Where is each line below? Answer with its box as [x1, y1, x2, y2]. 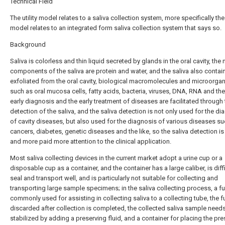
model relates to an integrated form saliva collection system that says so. [10, 24, 221, 32]
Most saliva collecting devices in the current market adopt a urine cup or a [10, 154, 222, 162]
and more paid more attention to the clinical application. [10, 138, 171, 145]
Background [10, 41, 46, 48]
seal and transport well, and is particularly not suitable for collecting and [10, 174, 218, 182]
